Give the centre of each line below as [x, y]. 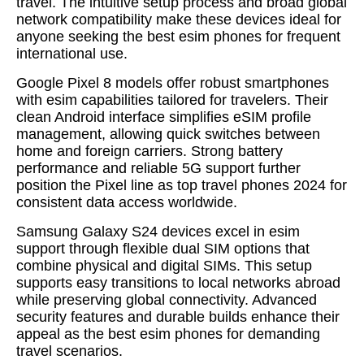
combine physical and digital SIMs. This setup [164, 266]
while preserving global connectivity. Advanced [167, 300]
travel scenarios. [69, 351]
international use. [72, 54]
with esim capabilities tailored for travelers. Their [172, 100]
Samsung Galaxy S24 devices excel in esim [158, 232]
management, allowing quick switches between [168, 134]
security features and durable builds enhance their [178, 317]
